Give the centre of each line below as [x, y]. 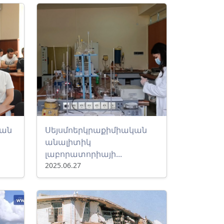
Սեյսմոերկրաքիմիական [96, 130]
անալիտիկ [68, 142]
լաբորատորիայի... [83, 154]
